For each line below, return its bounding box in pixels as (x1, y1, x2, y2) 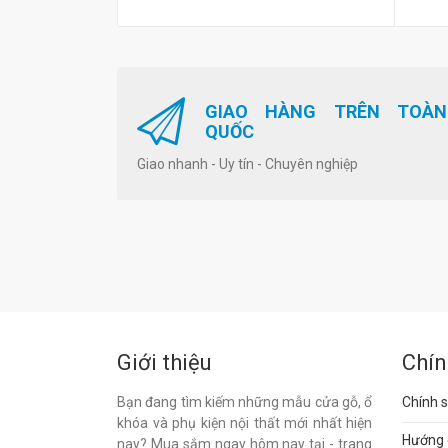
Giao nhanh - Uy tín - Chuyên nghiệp (137, 156, 358, 173)
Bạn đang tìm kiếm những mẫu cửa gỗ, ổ (117, 394, 372, 411)
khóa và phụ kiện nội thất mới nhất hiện (117, 415, 372, 432)
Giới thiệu (117, 350, 212, 376)
